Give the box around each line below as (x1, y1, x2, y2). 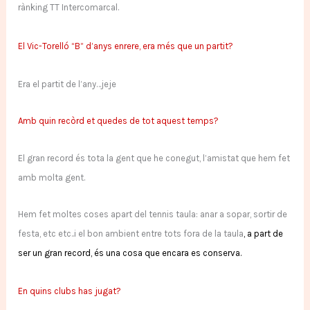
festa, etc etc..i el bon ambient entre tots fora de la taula (18, 228, 244, 239)
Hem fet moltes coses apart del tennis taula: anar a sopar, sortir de (18, 209, 288, 220)
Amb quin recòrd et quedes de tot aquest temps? (18, 116, 219, 127)
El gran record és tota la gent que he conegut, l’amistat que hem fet (18, 152, 291, 163)
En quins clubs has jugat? (18, 286, 122, 297)
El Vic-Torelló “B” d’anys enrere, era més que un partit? (18, 40, 234, 51)
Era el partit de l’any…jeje (18, 78, 117, 89)
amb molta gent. (18, 172, 86, 183)
